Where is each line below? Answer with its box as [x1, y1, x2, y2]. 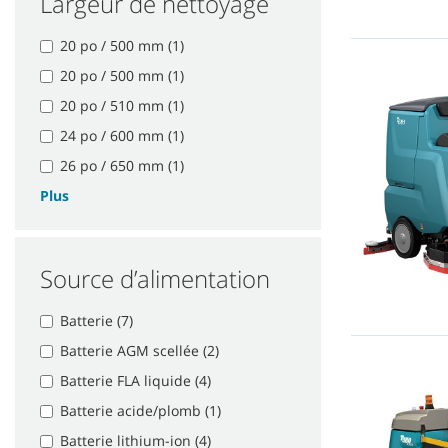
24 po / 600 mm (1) [60, 126, 184, 146]
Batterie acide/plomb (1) [60, 401, 221, 421]
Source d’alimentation [40, 262, 270, 296]
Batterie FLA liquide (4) [60, 371, 211, 391]
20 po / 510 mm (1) [60, 96, 184, 116]
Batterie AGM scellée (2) [60, 341, 219, 361]
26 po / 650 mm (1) [60, 156, 184, 176]
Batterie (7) [60, 311, 133, 331]
